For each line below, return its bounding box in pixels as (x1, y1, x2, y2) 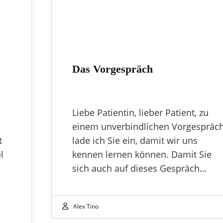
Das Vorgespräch (72, 63, 153, 76)
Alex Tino (73, 202, 99, 211)
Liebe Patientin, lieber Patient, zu (72, 106, 209, 118)
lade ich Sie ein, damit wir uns (72, 134, 198, 146)
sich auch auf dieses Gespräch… (72, 162, 207, 174)
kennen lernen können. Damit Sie (72, 148, 212, 160)
